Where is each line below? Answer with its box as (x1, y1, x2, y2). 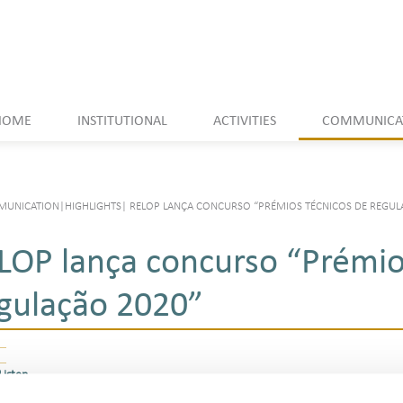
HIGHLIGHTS (65, 200, 121, 212)
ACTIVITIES (212, 113, 276, 129)
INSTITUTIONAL (76, 113, 167, 129)
